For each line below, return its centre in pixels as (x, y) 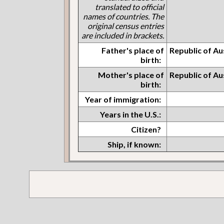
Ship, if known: (134, 144)
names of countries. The (124, 16)
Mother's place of (131, 74)
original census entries (126, 25)
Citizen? (146, 129)
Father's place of (133, 50)
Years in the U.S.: (131, 114)
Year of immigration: (123, 99)
